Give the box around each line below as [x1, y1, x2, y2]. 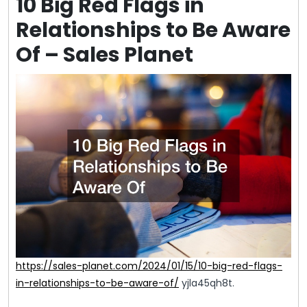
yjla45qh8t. [179, 276, 234, 291]
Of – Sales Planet [16, 40, 193, 70]
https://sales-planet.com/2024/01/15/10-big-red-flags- [16, 259, 282, 273]
